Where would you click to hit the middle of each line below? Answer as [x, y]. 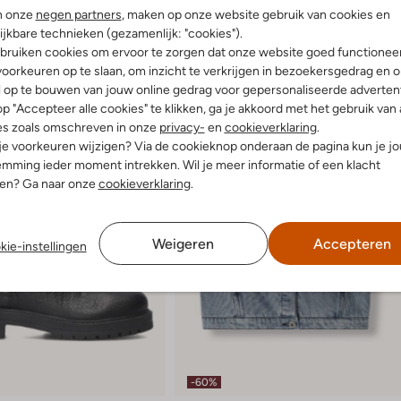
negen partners [78, 14]
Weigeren [183, 243]
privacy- [182, 127]
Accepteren [352, 243]
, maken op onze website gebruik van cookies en [256, 14]
